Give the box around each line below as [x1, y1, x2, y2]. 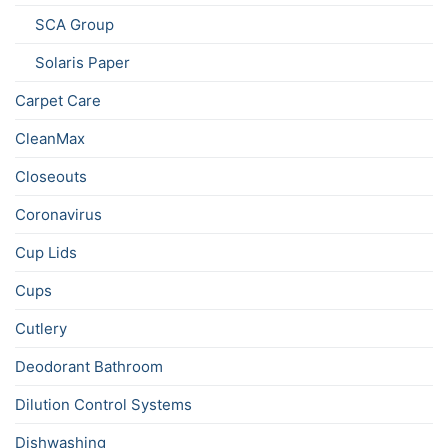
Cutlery [15, 319, 67, 339]
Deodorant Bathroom [15, 357, 163, 377]
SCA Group [35, 15, 114, 35]
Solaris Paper [35, 53, 130, 73]
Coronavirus [15, 205, 102, 225]
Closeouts [15, 167, 87, 187]
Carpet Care [15, 91, 101, 111]
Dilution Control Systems [15, 395, 192, 415]
